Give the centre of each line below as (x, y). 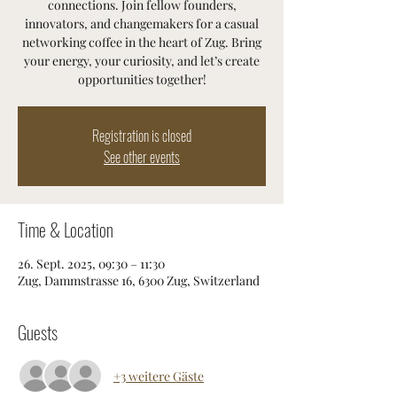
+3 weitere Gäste (159, 376)
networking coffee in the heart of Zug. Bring (142, 42)
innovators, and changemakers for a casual (142, 23)
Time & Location (66, 230)
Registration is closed (142, 136)
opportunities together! (142, 79)
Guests (38, 332)
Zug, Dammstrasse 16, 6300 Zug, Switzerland (139, 280)
